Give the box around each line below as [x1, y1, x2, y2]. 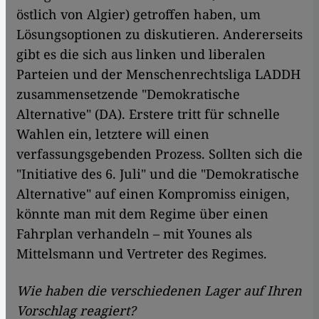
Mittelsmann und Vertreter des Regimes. [16, 245, 267, 263]
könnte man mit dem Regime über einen [16, 205, 268, 223]
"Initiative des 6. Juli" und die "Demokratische [16, 165, 299, 183]
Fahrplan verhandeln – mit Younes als [16, 225, 252, 243]
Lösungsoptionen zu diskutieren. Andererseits [16, 26, 303, 43]
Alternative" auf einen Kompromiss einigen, [16, 185, 290, 203]
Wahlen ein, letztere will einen [16, 125, 209, 143]
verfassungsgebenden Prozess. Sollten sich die [16, 145, 303, 163]
